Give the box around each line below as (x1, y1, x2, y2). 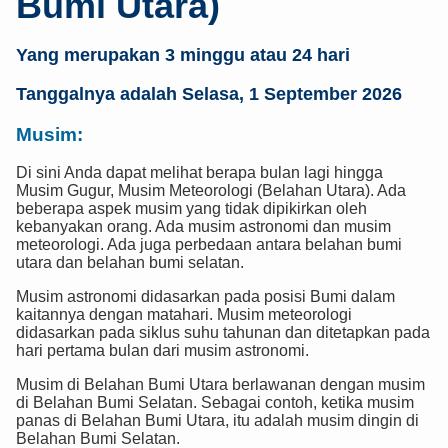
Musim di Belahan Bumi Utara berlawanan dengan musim (16, 376, 425, 394)
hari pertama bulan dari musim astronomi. (16, 342, 309, 360)
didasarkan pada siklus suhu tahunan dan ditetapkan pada (16, 324, 430, 342)
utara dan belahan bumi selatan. (16, 254, 244, 272)
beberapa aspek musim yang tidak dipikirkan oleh (16, 200, 367, 218)
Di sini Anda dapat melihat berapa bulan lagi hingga (16, 164, 383, 182)
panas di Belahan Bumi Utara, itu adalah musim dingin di (16, 412, 419, 430)
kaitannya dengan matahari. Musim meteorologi (16, 306, 352, 324)
